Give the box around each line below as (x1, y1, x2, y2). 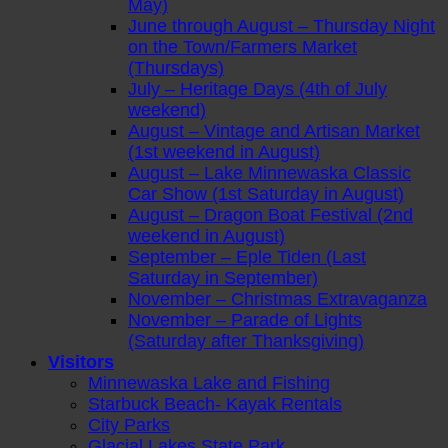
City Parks (88, 414, 170, 435)
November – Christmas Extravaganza (128, 288, 427, 309)
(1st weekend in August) (128, 141, 320, 162)
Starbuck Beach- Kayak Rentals (88, 393, 342, 414)
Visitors (48, 351, 114, 372)
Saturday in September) (128, 267, 318, 288)
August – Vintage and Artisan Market (128, 120, 420, 141)
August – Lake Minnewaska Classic (128, 162, 411, 183)
